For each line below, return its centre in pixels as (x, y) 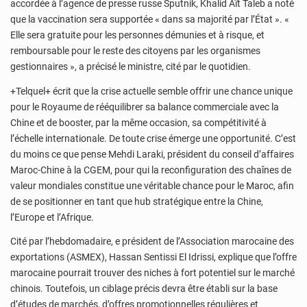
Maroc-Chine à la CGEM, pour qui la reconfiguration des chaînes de (151, 170)
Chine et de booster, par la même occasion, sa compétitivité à (138, 122)
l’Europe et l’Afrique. (52, 217)
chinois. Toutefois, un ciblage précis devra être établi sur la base (144, 289)
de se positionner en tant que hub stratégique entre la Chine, (137, 201)
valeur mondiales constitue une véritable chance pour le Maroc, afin (152, 185)
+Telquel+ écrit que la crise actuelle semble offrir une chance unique (151, 91)
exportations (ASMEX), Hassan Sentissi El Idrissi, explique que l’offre (153, 257)
